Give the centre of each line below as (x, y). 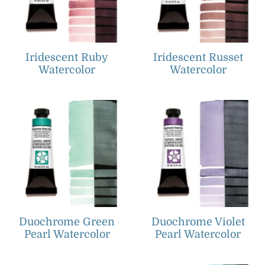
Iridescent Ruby (67, 57)
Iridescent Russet (198, 57)
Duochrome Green (67, 222)
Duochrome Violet (198, 222)
